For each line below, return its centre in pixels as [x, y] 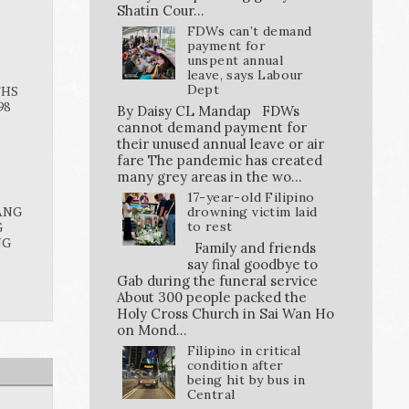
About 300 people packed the [212, 297]
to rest [210, 226]
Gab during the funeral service [217, 280]
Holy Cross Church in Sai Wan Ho [225, 313]
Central [211, 394]
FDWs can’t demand [249, 31]
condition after [235, 365]
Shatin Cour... [161, 11]
